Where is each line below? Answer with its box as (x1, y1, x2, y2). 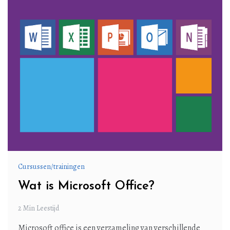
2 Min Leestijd (18, 203, 59, 213)
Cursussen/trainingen (18, 161, 85, 171)
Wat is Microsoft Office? (18, 180, 155, 193)
